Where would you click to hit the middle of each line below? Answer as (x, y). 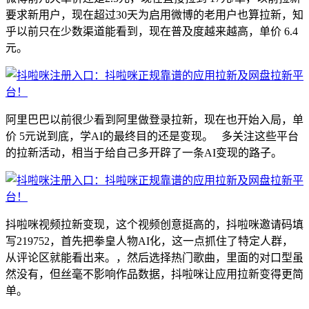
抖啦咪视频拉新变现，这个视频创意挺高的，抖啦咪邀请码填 (154, 224)
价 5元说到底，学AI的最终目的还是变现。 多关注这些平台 (152, 136)
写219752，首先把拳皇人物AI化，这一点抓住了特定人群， (149, 241)
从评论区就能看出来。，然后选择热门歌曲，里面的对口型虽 (154, 257)
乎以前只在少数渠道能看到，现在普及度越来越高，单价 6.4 (152, 31)
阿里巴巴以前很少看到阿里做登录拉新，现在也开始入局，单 (154, 119)
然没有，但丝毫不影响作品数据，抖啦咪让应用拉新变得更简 (154, 274)
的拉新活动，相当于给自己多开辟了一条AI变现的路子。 (144, 152)
